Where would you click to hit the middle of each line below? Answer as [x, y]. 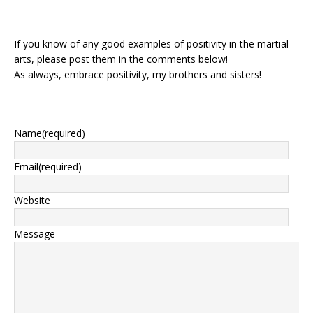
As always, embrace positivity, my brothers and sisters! [138, 74]
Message [35, 233]
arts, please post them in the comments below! [121, 59]
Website [32, 200]
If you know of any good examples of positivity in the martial [151, 43]
